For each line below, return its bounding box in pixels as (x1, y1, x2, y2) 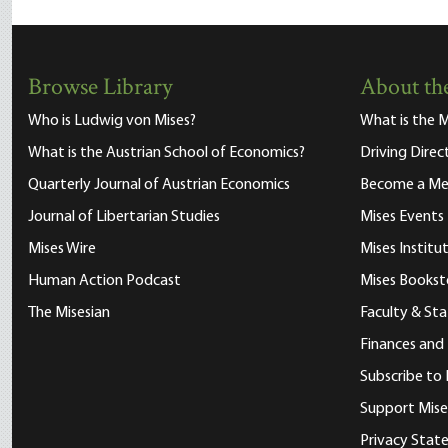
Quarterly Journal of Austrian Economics (28, 177, 290, 193)
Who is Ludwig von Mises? (28, 113, 196, 129)
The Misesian (28, 305, 110, 321)
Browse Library (28, 71, 173, 106)
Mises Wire (28, 241, 96, 257)
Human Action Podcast (28, 273, 181, 289)
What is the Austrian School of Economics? (28, 145, 305, 161)
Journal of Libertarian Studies (28, 209, 220, 225)
